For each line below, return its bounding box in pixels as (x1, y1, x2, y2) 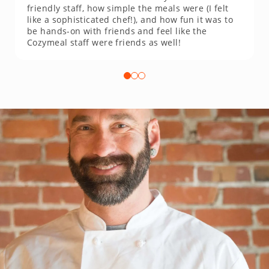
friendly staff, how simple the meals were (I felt (27, 2, 229, 14)
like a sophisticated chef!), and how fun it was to (27, 14, 234, 26)
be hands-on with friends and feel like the (27, 25, 207, 37)
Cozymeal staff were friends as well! (27, 37, 181, 49)
